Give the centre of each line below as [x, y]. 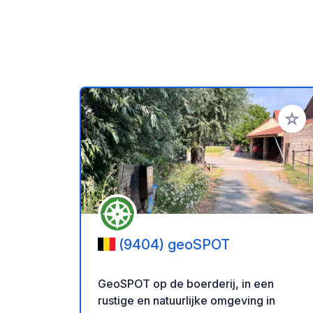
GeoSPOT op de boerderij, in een [186, 283]
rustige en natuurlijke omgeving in [187, 300]
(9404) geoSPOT [174, 244]
